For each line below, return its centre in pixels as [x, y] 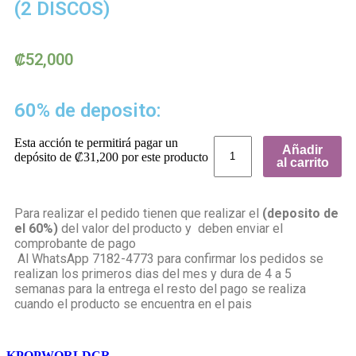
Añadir [303, 149]
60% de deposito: [88, 111]
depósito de [44, 157]
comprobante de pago [75, 243]
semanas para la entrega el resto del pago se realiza [160, 288]
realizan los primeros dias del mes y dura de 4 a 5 [153, 273]
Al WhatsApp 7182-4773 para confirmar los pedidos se [169, 258]
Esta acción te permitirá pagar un [96, 143]
